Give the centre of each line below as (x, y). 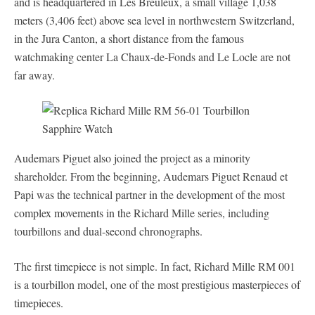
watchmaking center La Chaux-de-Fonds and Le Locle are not (152, 56)
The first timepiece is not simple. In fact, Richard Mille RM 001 (155, 266)
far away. (34, 75)
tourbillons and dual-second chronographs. (108, 231)
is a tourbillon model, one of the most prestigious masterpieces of (157, 284)
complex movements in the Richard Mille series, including (142, 212)
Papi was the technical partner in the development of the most (149, 194)
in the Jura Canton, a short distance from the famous (129, 38)
